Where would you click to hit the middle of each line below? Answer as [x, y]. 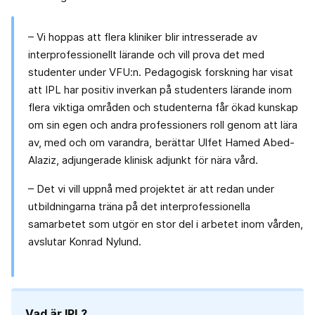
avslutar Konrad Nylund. [85, 242]
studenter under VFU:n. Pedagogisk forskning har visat [161, 72]
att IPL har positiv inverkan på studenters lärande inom [160, 90]
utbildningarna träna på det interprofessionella [139, 207]
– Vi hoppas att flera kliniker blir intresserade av [143, 37]
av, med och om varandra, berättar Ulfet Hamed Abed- [161, 143]
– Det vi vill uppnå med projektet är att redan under [151, 189]
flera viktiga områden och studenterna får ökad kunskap [163, 108]
